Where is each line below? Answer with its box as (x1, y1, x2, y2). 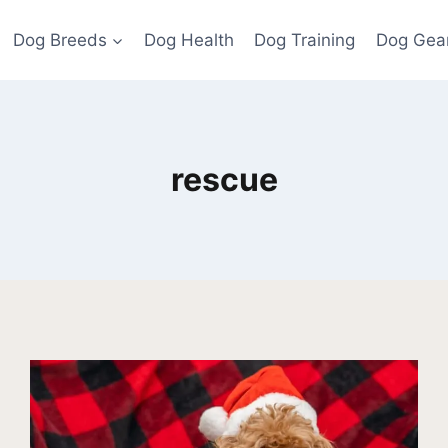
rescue (170, 160, 278, 199)
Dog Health (144, 29, 234, 50)
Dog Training (254, 29, 356, 50)
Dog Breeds (12, 29, 107, 50)
